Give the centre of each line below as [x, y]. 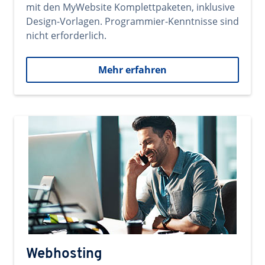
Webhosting [64, 254]
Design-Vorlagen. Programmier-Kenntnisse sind [132, 21]
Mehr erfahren [132, 70]
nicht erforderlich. [66, 35]
